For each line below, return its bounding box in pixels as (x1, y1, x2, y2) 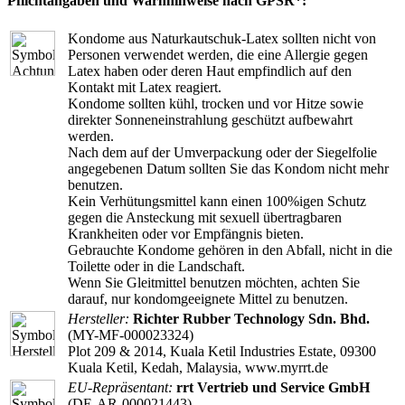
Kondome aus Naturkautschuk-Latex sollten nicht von (68, 31, 376, 47)
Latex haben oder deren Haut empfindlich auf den (68, 63, 352, 80)
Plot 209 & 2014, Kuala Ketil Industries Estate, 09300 (68, 344, 376, 360)
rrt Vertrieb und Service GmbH (176, 380, 370, 396)
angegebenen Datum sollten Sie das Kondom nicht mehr (68, 161, 389, 177)
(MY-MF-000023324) (68, 327, 193, 344)
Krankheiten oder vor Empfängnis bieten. (68, 226, 304, 242)
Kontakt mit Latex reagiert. (68, 80, 221, 96)
